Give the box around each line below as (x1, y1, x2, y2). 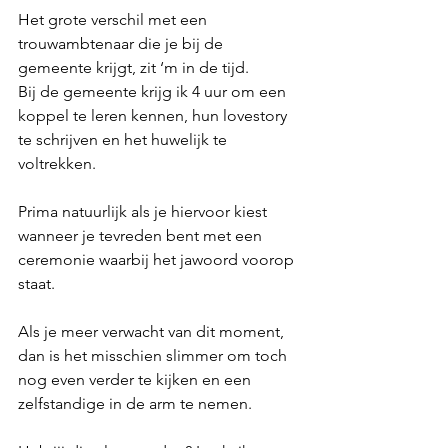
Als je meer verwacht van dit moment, (18, 321, 288, 341)
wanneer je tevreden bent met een (18, 225, 266, 245)
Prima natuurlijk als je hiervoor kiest (18, 201, 271, 221)
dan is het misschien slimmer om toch (18, 345, 291, 365)
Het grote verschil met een (18, 9, 211, 29)
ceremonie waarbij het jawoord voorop (18, 249, 298, 269)
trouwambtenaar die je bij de (18, 33, 227, 53)
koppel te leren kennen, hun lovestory (18, 105, 291, 125)
